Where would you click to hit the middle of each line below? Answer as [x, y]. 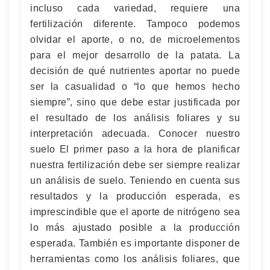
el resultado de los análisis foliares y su [135, 118]
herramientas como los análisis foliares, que [135, 259]
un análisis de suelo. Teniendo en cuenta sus [135, 181]
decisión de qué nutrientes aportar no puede [135, 71]
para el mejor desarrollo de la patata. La [135, 55]
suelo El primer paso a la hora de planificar [135, 149]
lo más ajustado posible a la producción [135, 228]
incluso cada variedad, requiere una [135, 8]
